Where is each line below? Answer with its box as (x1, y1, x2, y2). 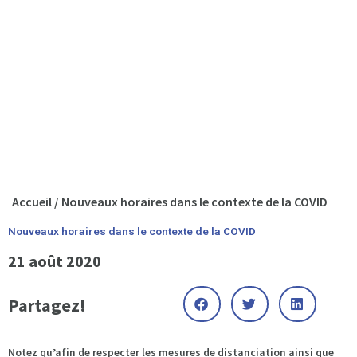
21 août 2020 (8, 250, 101, 271)
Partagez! (8, 293, 86, 316)
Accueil (12, 193, 52, 210)
